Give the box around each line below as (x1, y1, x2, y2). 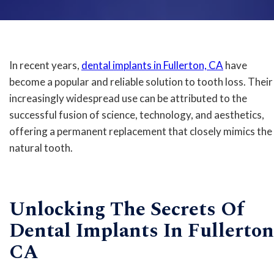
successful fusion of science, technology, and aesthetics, (9, 108, 264, 121)
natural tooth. (9, 141, 73, 154)
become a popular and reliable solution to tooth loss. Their (9, 75, 273, 88)
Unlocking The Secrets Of (9, 194, 245, 225)
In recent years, (9, 58, 81, 72)
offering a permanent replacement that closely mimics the (9, 124, 272, 138)
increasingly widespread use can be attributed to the (9, 91, 247, 105)
